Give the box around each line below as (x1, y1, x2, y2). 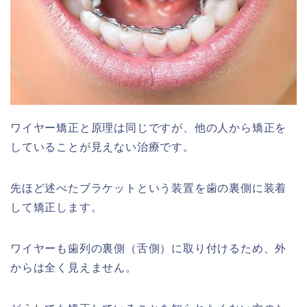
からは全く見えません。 (10, 262, 137, 274)
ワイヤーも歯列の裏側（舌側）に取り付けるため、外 (10, 243, 287, 255)
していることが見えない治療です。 (10, 141, 195, 153)
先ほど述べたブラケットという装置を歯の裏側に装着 (10, 182, 287, 195)
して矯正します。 (10, 201, 103, 214)
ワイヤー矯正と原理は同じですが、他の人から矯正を (10, 122, 287, 134)
